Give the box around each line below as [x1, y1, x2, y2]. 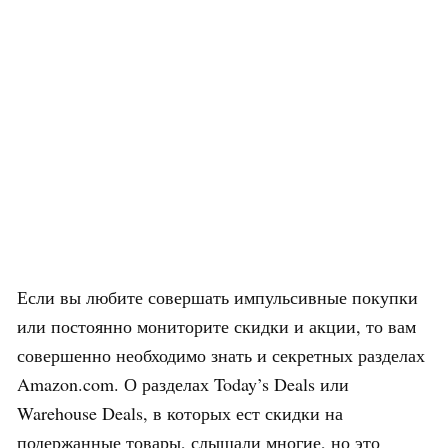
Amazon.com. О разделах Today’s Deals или [17, 371, 349, 396]
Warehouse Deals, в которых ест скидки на [17, 400, 343, 425]
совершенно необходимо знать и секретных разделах [17, 342, 425, 367]
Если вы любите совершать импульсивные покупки [17, 284, 418, 309]
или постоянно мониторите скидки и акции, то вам [17, 313, 416, 338]
